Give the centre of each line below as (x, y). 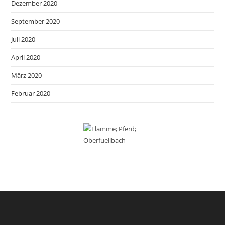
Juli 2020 (23, 39)
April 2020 (26, 57)
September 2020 (36, 21)
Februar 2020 (31, 93)
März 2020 (27, 75)
